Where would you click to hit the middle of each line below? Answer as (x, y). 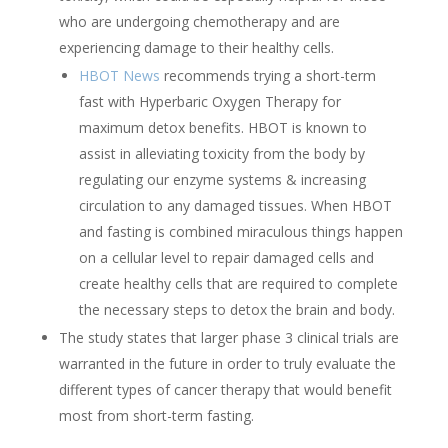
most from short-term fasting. (156, 415)
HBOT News (119, 75)
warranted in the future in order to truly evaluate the (227, 363)
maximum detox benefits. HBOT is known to (222, 127)
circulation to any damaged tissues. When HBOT (235, 205)
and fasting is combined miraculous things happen (240, 231)
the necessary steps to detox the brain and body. (236, 309)
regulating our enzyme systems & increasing (222, 179)
